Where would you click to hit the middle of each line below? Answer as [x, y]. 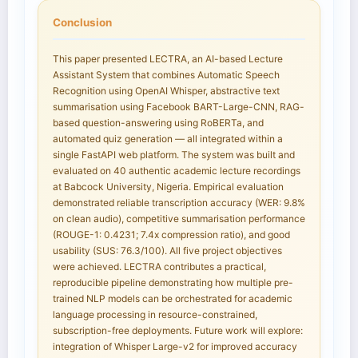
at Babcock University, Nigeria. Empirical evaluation [168, 187]
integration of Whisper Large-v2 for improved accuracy [175, 347]
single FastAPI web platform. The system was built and [174, 155]
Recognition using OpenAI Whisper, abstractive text [166, 91]
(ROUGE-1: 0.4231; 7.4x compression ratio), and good [171, 235]
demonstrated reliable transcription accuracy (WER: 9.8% [179, 203]
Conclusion [82, 23]
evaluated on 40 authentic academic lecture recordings [177, 171]
